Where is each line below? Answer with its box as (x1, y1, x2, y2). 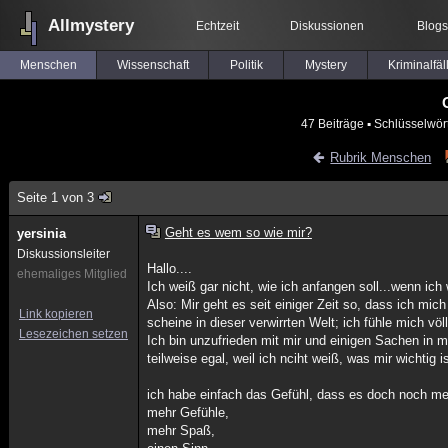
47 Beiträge (300, 117, 364, 130)
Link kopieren (19, 307, 93, 321)
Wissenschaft (116, 58, 189, 72)
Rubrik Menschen (330, 150, 432, 165)
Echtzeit (195, 19, 239, 33)
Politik (229, 58, 263, 72)
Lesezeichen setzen (19, 327, 128, 341)
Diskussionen (290, 19, 364, 33)
